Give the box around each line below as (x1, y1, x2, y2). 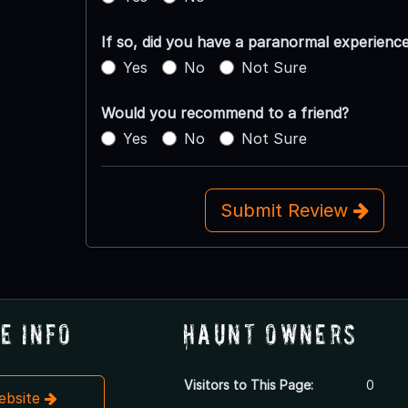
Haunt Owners (182, 317, 358, 350)
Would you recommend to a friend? (100, 103, 349, 122)
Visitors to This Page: (183, 376, 313, 393)
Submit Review (219, 199, 353, 221)
